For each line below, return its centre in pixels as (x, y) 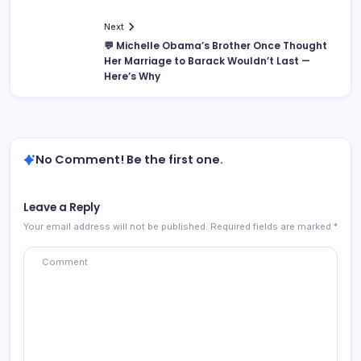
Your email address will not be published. (116, 227)
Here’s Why (132, 77)
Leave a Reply (62, 208)
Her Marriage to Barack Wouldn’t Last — (207, 61)
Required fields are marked (272, 227)
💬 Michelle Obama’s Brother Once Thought (216, 46)
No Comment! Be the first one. (129, 160)
